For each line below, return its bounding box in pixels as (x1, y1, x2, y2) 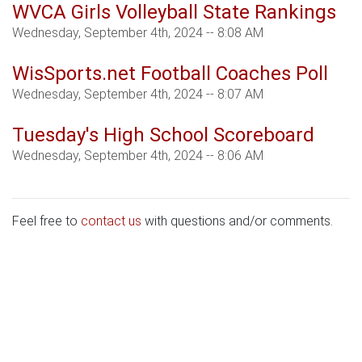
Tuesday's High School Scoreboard (12, 124, 314, 147)
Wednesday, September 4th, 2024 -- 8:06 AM (12, 148, 263, 164)
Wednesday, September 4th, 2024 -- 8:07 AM (12, 86, 263, 103)
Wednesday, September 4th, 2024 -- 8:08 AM (12, 25, 263, 41)
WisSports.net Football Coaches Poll (12, 62, 328, 86)
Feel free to (12, 213, 81, 229)
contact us (81, 213, 141, 229)
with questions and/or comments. (141, 213, 333, 229)
